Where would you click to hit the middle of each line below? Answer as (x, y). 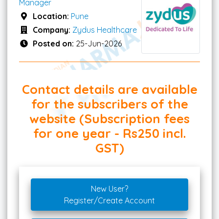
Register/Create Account (109, 201)
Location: (52, 16)
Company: (53, 30)
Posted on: (54, 43)
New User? (109, 189)
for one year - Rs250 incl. (109, 133)
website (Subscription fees (109, 119)
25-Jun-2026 (99, 43)
